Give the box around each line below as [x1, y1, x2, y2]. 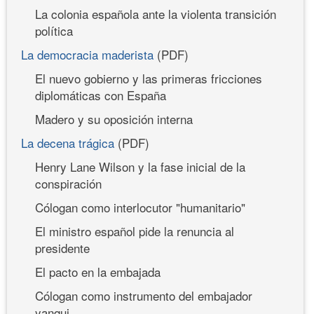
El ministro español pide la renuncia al [35, 221, 234, 240]
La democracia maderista [21, 45, 153, 63]
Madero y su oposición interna [35, 109, 193, 128]
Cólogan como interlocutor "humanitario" [35, 198, 245, 216]
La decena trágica [21, 133, 114, 151]
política [35, 21, 73, 39]
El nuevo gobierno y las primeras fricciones [35, 69, 262, 87]
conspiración [35, 174, 102, 192]
